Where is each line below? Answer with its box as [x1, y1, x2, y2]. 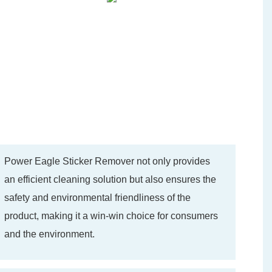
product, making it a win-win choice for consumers [4, 211, 218, 222]
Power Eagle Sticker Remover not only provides [4, 156, 210, 167]
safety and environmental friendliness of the [4, 192, 191, 203]
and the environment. [4, 229, 95, 240]
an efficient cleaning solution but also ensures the [4, 174, 216, 185]
